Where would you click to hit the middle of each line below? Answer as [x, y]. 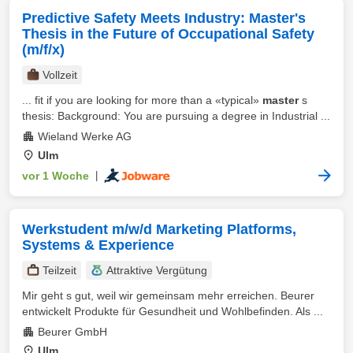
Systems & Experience [98, 245]
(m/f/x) [43, 50]
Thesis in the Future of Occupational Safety [168, 34]
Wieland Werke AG [85, 136]
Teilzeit [59, 270]
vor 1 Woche [56, 176]
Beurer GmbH [72, 332]
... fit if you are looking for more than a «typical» [142, 100]
